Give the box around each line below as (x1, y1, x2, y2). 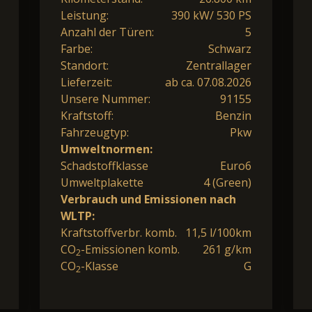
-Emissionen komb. (81, 241, 180, 257)
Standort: (61, 57, 109, 73)
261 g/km (203, 241, 251, 257)
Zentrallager (186, 57, 251, 73)
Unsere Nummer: (61, 91, 150, 107)
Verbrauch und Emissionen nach (61, 191, 236, 207)
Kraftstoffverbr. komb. (61, 224, 177, 240)
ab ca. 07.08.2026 (165, 74, 251, 90)
